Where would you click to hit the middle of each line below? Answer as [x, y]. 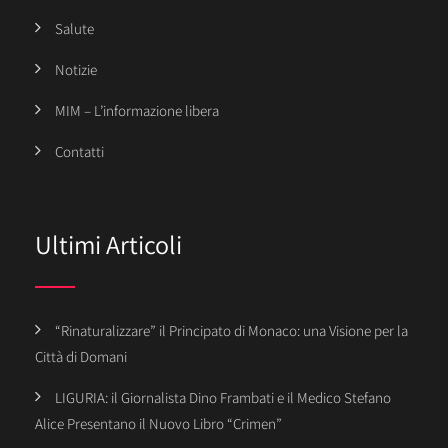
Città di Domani [81, 357]
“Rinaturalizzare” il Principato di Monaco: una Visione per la [231, 331]
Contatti [79, 151]
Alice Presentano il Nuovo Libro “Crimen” [158, 424]
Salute [74, 28]
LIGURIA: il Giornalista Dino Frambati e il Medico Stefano [223, 398]
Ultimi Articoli [108, 244]
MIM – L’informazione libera [137, 110]
